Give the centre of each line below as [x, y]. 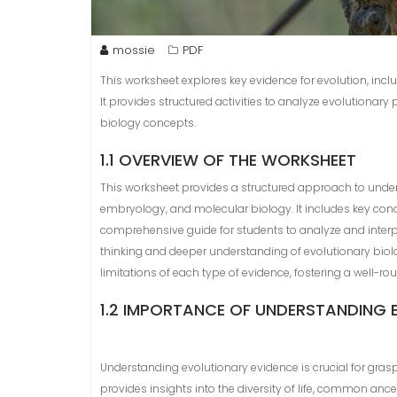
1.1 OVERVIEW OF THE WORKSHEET [228, 160]
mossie [134, 51]
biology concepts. [148, 123]
